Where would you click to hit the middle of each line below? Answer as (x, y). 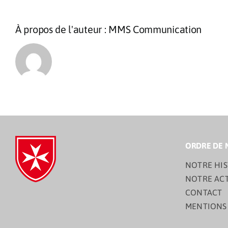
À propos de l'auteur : (62, 30)
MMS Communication (155, 30)
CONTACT (204, 193)
